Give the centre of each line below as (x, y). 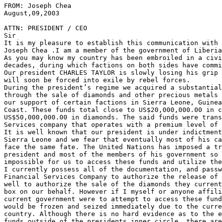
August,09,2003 (32, 13)
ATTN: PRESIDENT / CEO (46, 28)
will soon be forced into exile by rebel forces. (97, 80)
